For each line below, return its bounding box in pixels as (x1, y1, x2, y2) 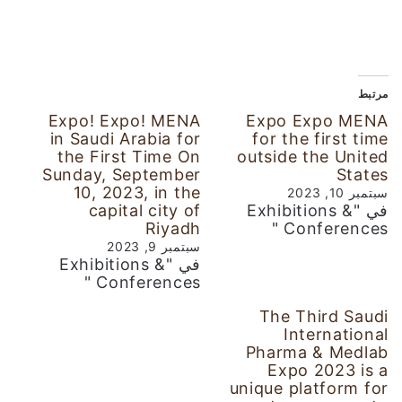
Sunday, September (42, 165, 201, 185)
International (283, 325, 389, 345)
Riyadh (144, 219, 201, 239)
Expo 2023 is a (267, 361, 389, 380)
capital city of (88, 201, 201, 221)
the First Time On (57, 147, 201, 167)
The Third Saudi (258, 307, 389, 327)
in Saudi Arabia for (49, 129, 201, 149)
